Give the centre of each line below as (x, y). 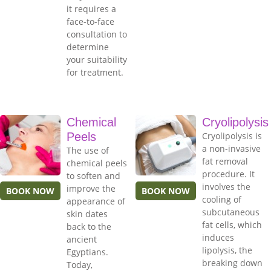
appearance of (96, 201)
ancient (82, 240)
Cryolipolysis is (232, 136)
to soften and (93, 176)
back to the (89, 227)
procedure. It (228, 174)
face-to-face (90, 22)
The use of (88, 151)
